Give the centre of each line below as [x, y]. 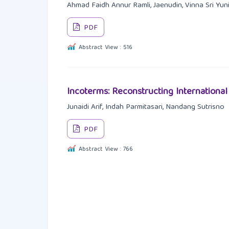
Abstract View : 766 [106, 150]
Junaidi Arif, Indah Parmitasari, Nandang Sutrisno [145, 108]
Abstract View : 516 [105, 48]
